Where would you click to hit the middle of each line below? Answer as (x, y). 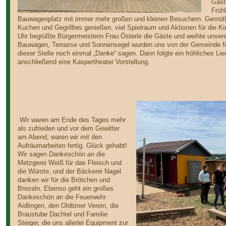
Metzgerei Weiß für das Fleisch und (69, 163)
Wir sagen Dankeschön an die (61, 154)
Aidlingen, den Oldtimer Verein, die (68, 206)
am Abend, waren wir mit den (60, 137)
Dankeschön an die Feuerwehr (62, 197)
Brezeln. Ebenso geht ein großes (65, 188)
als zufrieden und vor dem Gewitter (68, 128)
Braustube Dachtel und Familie (62, 214)
